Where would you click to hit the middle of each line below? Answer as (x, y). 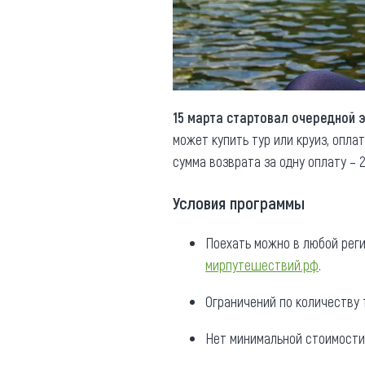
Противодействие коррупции (152, 33)
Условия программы (239, 203)
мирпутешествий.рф (262, 265)
